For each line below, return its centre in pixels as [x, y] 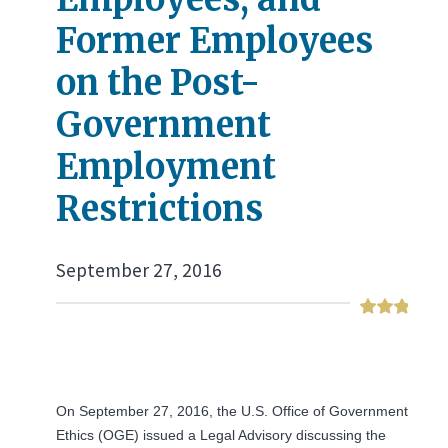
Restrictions [159, 208]
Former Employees [214, 40]
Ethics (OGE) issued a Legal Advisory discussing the [221, 435]
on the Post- [158, 82]
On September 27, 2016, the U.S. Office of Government [232, 411]
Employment [166, 166]
